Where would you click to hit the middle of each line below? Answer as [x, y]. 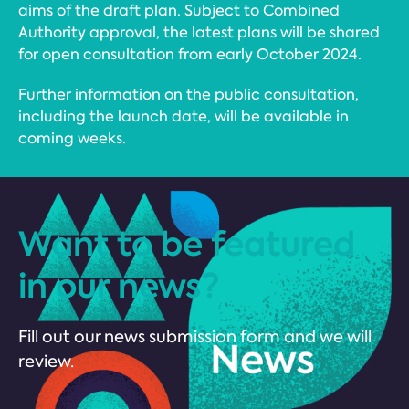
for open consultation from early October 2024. [190, 54]
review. [46, 362]
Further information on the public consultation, [189, 94]
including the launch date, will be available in [184, 116]
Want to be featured [187, 244]
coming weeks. [72, 138]
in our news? [119, 286]
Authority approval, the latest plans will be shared [199, 32]
